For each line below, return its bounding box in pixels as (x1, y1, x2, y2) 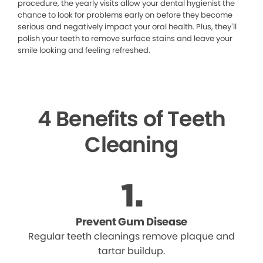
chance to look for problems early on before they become (18, 9, 232, 21)
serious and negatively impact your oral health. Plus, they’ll (18, 21, 237, 33)
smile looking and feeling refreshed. (18, 45, 150, 56)
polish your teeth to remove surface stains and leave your (18, 33, 232, 45)
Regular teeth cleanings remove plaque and (28, 230, 235, 244)
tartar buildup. (98, 244, 165, 258)
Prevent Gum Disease (76, 214, 187, 230)
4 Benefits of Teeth (37, 104, 226, 134)
